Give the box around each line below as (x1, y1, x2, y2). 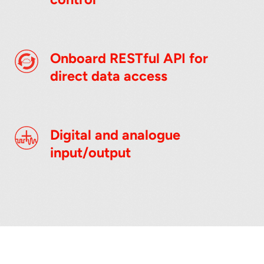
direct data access (50, 68, 168, 85)
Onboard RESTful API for (50, 50, 209, 67)
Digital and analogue (50, 127, 181, 144)
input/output (50, 144, 131, 161)
